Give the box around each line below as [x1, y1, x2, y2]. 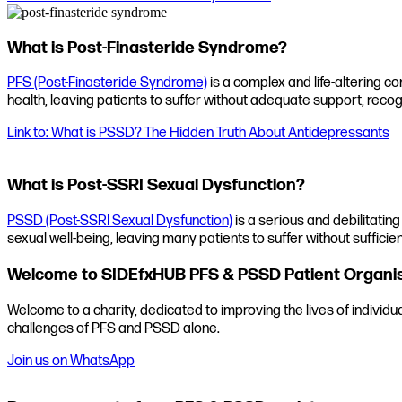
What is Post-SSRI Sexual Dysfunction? [7, 175, 305, 197]
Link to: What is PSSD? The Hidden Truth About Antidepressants [7, 125, 389, 143]
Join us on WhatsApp [7, 353, 135, 371]
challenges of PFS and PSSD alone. [7, 320, 220, 338]
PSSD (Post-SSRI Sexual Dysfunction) [7, 212, 232, 230]
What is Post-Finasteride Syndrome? [7, 37, 287, 58]
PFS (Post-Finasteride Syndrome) [7, 74, 207, 92]
